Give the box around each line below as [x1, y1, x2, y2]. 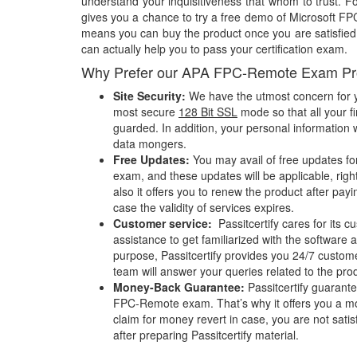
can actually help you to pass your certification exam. [81, 41, 347, 57]
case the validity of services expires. [113, 199, 297, 215]
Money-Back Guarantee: [113, 279, 248, 295]
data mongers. [113, 135, 186, 151]
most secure [113, 104, 178, 120]
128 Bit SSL [178, 104, 237, 120]
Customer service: [113, 215, 215, 231]
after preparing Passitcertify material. [113, 327, 299, 343]
